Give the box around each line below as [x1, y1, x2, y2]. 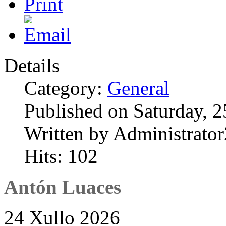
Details [4, 54, 60, 76]
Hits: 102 [24, 145, 98, 167]
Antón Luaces [4, 176, 121, 198]
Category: [24, 77, 107, 99]
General [107, 77, 169, 99]
